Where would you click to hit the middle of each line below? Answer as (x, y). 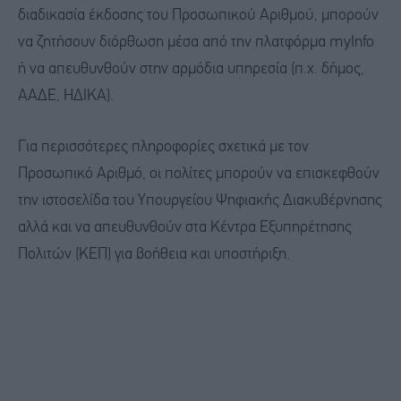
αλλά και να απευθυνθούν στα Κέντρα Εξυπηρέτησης (185, 228)
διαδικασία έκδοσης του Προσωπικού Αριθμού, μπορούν (198, 15)
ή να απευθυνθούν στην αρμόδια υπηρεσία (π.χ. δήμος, (191, 69)
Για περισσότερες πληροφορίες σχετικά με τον (163, 148)
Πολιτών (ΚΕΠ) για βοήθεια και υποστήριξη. (154, 255)
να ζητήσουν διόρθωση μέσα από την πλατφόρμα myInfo (196, 42)
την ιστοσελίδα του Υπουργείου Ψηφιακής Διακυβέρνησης (200, 201)
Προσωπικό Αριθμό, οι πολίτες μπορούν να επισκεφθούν (199, 175)
